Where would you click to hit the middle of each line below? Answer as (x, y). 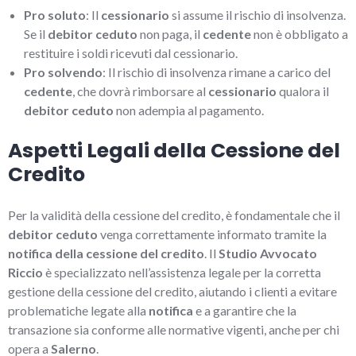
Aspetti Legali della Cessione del (174, 150)
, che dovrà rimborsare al (140, 91)
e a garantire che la (245, 310)
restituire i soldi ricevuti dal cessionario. (131, 52)
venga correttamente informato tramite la (212, 234)
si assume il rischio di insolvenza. (257, 14)
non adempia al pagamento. (189, 110)
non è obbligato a (300, 33)
